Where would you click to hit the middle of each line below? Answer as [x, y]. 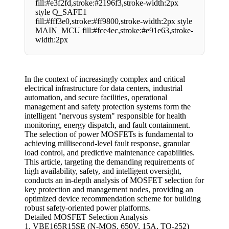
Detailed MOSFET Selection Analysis [86, 217]
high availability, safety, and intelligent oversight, [103, 171]
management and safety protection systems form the [108, 107]
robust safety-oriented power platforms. [88, 208]
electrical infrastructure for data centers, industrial [104, 88]
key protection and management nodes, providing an [109, 190]
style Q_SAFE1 [61, 12]
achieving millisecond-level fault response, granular [107, 144]
